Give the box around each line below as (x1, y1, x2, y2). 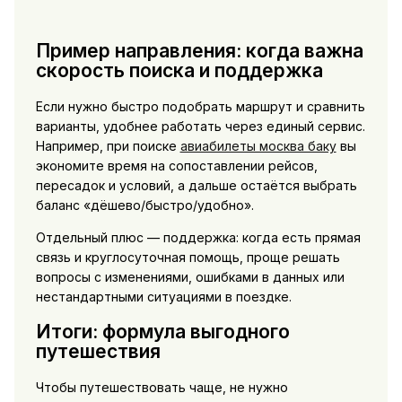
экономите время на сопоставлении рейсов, (35, 157, 318, 173)
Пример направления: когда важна (35, 39, 363, 63)
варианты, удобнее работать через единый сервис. (35, 118, 365, 134)
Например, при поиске (35, 137, 180, 153)
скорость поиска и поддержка (35, 59, 323, 83)
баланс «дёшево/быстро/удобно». (35, 197, 254, 213)
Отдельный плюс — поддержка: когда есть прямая (35, 229, 361, 245)
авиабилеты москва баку (179, 137, 336, 153)
